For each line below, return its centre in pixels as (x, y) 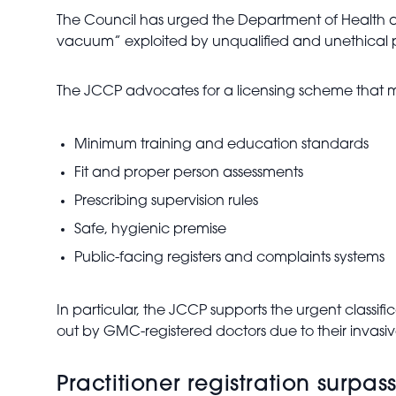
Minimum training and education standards (221, 145)
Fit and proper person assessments (189, 173)
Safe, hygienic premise (150, 230)
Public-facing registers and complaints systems (229, 258)
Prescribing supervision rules (166, 202)
